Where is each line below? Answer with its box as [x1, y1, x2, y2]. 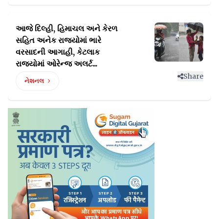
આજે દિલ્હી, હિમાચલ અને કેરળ [16, 23, 117, 33]
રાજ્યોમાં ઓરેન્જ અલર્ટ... [16, 58, 97, 68]
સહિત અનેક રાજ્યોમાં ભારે [16, 35, 101, 45]
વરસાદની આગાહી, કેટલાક [16, 46, 100, 57]
